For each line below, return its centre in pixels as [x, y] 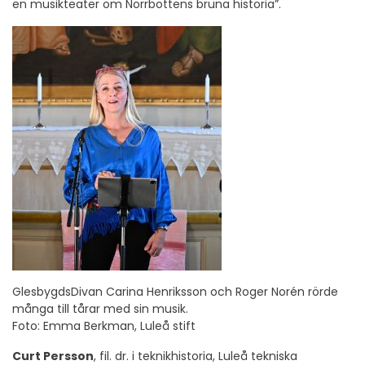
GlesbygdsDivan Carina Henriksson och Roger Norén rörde [175, 291]
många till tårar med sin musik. [100, 308]
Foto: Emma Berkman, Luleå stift [104, 325]
